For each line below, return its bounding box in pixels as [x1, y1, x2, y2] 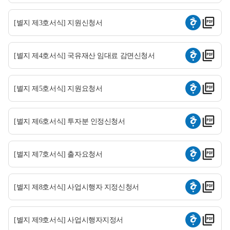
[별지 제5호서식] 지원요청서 [14, 84, 103, 92]
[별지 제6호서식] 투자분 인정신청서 [14, 117, 125, 125]
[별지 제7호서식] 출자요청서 [14, 150, 103, 158]
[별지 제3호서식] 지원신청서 [14, 18, 103, 27]
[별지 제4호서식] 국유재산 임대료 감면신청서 [14, 51, 155, 60]
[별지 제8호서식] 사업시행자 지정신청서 [14, 183, 139, 191]
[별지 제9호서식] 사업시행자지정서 [14, 216, 124, 224]
